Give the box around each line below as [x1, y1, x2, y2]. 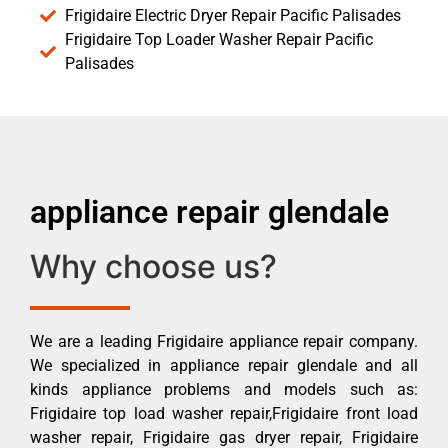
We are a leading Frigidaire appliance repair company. [30, 331, 418, 351]
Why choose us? [30, 246, 277, 286]
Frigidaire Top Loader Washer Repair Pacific [65, 29, 373, 49]
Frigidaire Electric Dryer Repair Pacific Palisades [65, 5, 401, 25]
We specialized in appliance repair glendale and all [30, 355, 418, 375]
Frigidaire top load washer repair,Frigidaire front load [30, 403, 418, 423]
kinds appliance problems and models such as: [30, 379, 418, 399]
